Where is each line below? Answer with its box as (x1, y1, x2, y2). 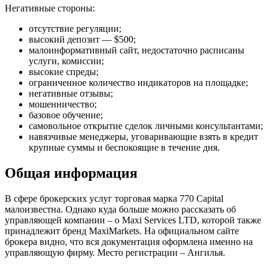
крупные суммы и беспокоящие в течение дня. (29, 142, 220, 153)
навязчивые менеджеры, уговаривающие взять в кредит (29, 131, 258, 142)
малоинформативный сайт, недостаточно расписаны (29, 45, 244, 56)
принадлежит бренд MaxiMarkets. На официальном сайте (5, 226, 239, 237)
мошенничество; (29, 99, 97, 110)
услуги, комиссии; (29, 56, 104, 67)
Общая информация (5, 165, 138, 181)
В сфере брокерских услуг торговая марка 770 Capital (5, 193, 223, 204)
